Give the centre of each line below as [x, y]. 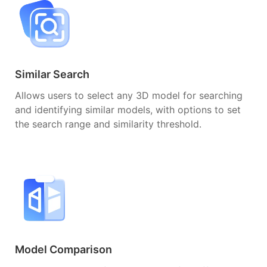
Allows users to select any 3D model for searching [129, 95]
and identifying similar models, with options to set [128, 109]
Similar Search [52, 74]
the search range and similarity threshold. [108, 124]
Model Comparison [63, 249]
